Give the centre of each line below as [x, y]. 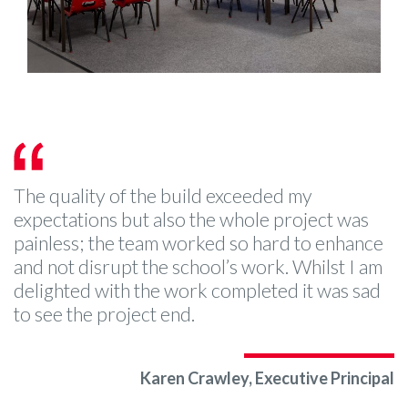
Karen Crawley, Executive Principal [267, 378]
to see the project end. [104, 315]
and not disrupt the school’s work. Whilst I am [198, 267]
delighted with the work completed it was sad [197, 291]
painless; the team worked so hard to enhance [199, 244]
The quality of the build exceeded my [163, 196]
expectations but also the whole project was [191, 220]
